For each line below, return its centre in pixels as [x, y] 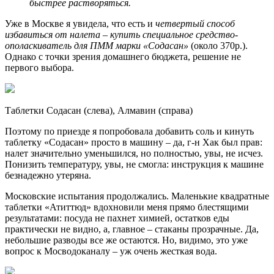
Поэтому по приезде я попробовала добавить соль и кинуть [129, 131]
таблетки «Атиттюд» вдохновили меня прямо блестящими [127, 207]
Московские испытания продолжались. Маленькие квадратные [137, 196]
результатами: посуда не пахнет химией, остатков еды [117, 218]
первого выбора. [39, 68]
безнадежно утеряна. [48, 176]
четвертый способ [195, 24]
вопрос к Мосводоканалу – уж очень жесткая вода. [111, 251]
